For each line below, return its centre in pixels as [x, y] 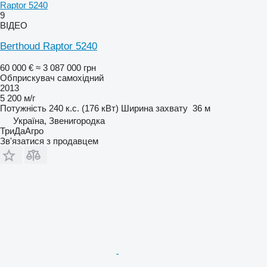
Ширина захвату [154, 108]
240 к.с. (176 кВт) [84, 108]
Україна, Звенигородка [59, 120]
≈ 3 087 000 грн [66, 67]
